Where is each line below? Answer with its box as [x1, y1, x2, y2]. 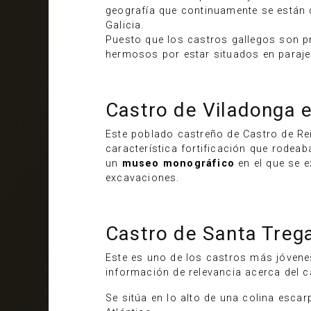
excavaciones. [106, 172, 180, 184]
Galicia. [106, 19, 144, 31]
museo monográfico [121, 158, 235, 169]
